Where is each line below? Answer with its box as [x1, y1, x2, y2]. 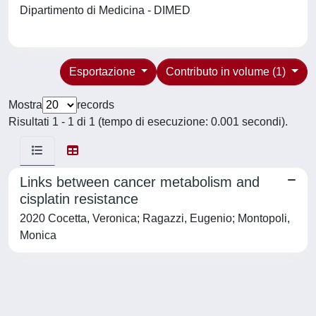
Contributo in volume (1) [166, 66, 289, 78]
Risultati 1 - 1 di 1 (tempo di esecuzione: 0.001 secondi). [8, 116, 288, 128]
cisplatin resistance [20, 191, 138, 207]
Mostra [8, 99, 42, 111]
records [77, 99, 114, 111]
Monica [20, 229, 56, 241]
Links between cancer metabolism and [20, 174, 260, 190]
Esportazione [68, 66, 138, 78]
